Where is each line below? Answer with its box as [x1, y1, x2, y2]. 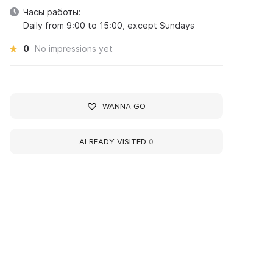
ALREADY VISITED [79, 136, 149, 146]
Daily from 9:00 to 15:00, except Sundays [23, 20, 195, 30]
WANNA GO [102, 101, 146, 111]
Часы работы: [23, 7, 82, 17]
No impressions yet [35, 43, 113, 54]
